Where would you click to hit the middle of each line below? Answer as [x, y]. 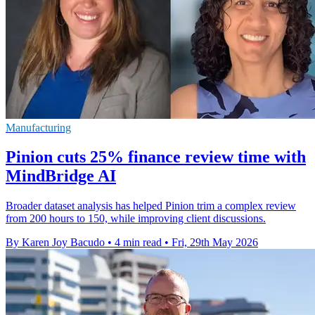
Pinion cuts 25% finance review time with [156, 157]
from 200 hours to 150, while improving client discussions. [136, 219]
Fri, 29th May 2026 [215, 243]
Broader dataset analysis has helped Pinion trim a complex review [151, 206]
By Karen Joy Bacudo [55, 243]
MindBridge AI [61, 176]
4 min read [138, 243]
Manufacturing [38, 127]
